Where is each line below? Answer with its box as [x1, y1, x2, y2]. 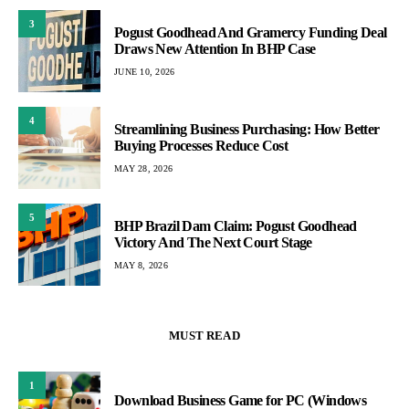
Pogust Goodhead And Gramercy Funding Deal [114, 24, 387, 40]
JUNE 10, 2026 [114, 66, 175, 77]
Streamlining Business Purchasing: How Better [114, 121, 380, 137]
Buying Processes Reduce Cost [114, 137, 288, 153]
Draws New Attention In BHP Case [114, 40, 316, 57]
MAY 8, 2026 [114, 259, 168, 270]
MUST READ [169, 329, 240, 343]
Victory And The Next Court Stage [114, 234, 312, 250]
